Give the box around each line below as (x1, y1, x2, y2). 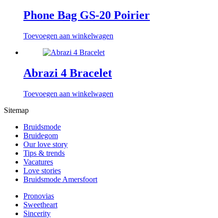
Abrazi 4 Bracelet (23, 67, 112, 80)
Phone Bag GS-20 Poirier (23, 9, 150, 22)
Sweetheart (23, 200, 57, 209)
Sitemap (4, 106, 29, 115)
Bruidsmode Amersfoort (23, 175, 97, 184)
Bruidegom (23, 131, 58, 140)
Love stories (23, 166, 61, 175)
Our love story (23, 140, 68, 149)
